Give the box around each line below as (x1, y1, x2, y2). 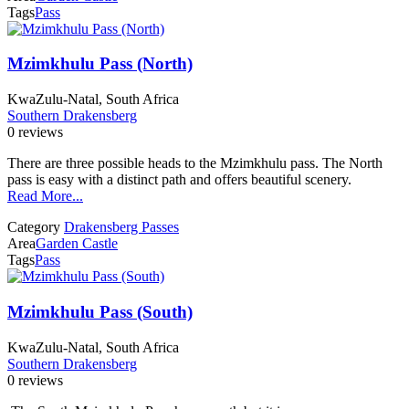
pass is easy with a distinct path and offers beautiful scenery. (7, 172, 351, 188)
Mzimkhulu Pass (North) (7, 54, 193, 74)
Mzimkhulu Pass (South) (7, 301, 193, 321)
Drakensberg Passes (64, 219, 179, 236)
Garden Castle (36, 236, 118, 252)
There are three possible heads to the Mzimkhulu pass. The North (7, 155, 383, 172)
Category (7, 219, 60, 236)
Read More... (7, 188, 83, 204)
